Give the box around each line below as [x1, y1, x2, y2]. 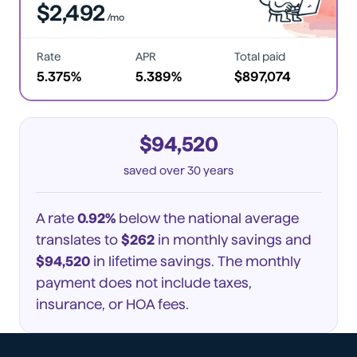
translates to [36, 230, 118, 248]
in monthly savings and [155, 230, 312, 248]
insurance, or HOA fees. [36, 295, 189, 312]
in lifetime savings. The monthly [90, 252, 300, 269]
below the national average [116, 209, 299, 226]
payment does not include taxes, [36, 273, 252, 291]
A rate [36, 209, 77, 226]
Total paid [234, 49, 285, 63]
